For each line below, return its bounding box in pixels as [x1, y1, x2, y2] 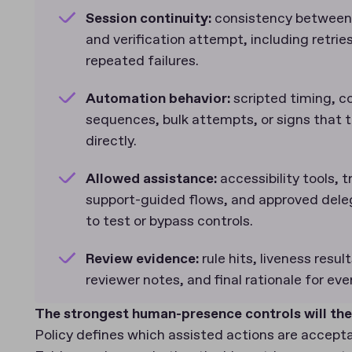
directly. [86, 132, 137, 152]
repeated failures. [86, 52, 199, 71]
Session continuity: [86, 9, 214, 27]
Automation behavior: [86, 90, 233, 108]
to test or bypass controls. [86, 212, 253, 232]
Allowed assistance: [86, 170, 220, 188]
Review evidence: [86, 250, 202, 268]
